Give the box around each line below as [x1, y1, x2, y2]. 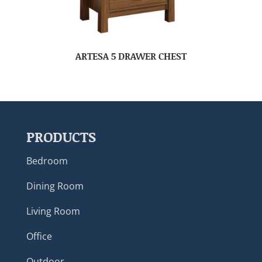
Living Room [26, 205, 80, 218]
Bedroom [26, 154, 68, 168]
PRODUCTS [26, 127, 96, 147]
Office [26, 230, 52, 243]
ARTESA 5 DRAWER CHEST [75, 49, 187, 63]
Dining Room [26, 180, 84, 193]
